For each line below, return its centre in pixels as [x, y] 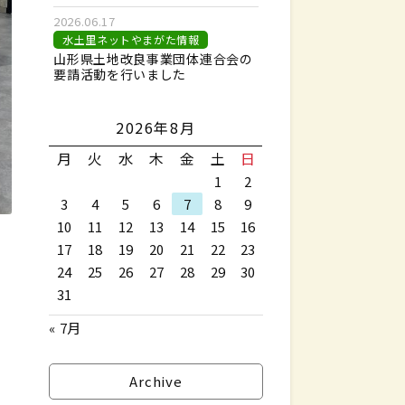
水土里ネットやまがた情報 [131, 39]
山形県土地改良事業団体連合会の [153, 58]
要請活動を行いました [120, 74]
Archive [156, 381]
